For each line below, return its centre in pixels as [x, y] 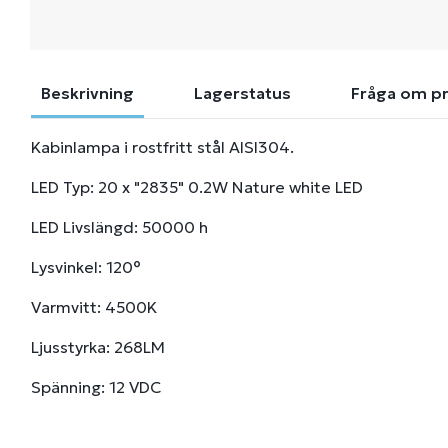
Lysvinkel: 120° [86, 267]
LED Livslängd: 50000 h [119, 227]
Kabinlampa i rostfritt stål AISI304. [162, 147]
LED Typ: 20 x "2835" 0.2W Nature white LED [197, 187]
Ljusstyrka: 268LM [98, 347]
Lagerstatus [242, 93]
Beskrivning [87, 93]
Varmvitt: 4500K [94, 307]
